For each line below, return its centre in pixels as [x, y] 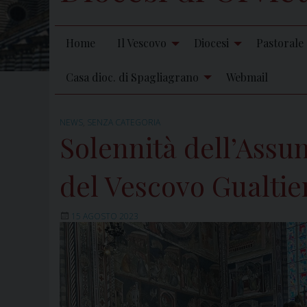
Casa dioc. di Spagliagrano [132, 77]
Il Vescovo [142, 43]
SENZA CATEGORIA [124, 122]
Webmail [247, 77]
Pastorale [280, 43]
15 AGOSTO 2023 [105, 216]
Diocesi [211, 43]
